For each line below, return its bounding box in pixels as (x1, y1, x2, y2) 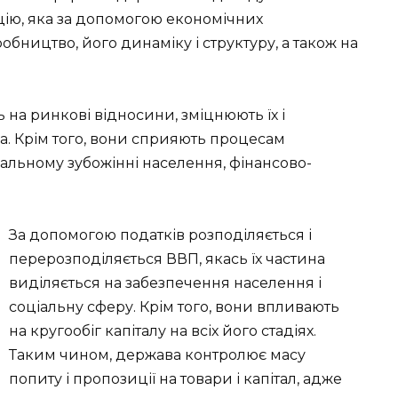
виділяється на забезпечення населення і (9, 275, 322, 292)
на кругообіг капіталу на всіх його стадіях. (9, 322, 316, 340)
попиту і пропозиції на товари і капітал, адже (9, 370, 342, 388)
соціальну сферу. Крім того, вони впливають (9, 298, 339, 316)
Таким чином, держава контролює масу (9, 346, 306, 364)
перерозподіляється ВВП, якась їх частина (9, 251, 325, 268)
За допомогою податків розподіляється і (9, 227, 312, 244)
